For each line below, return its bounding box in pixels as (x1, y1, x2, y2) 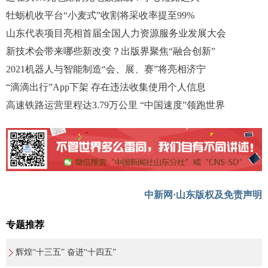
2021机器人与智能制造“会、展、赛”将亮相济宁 (6, 63, 206, 74)
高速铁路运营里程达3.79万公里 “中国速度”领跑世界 (6, 99, 225, 110)
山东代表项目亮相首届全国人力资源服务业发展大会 (6, 28, 226, 38)
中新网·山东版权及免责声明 (144, 190, 262, 200)
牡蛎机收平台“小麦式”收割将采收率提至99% (6, 10, 194, 20)
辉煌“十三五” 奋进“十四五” (16, 248, 116, 257)
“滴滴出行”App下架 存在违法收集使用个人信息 (6, 81, 206, 92)
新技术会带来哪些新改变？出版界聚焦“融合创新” (6, 45, 215, 56)
